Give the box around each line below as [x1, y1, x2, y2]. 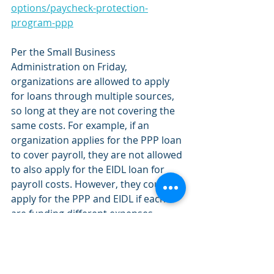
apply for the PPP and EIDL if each [11, 192, 168, 206]
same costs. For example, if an [11, 119, 152, 132]
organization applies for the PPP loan [11, 133, 184, 147]
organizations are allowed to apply [11, 75, 172, 88]
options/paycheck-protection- [11, 1, 148, 15]
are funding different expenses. [11, 207, 158, 220]
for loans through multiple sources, [11, 89, 177, 103]
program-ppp [11, 16, 73, 29]
